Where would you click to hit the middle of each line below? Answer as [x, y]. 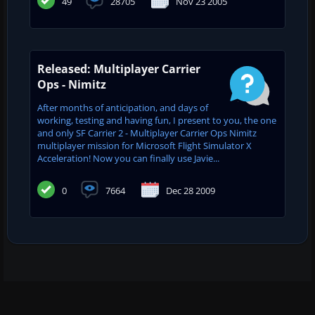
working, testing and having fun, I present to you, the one [157, 120]
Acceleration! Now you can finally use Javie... [128, 158]
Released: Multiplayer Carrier [119, 69]
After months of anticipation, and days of [123, 107]
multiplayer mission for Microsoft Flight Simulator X [144, 145]
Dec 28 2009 [191, 191]
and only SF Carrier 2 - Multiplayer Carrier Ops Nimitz [147, 133]
